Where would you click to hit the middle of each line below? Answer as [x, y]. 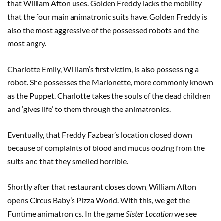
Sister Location [150, 213]
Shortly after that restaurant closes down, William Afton [102, 186]
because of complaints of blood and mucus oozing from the [106, 147]
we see [185, 213]
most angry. [28, 43]
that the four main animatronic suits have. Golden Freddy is [107, 16]
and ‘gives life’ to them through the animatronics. [90, 109]
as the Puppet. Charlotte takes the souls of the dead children [109, 95]
